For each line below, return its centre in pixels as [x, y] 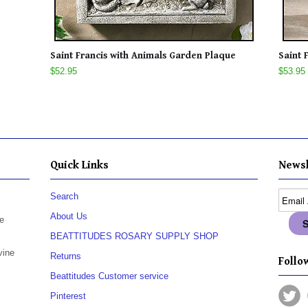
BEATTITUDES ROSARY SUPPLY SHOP [134, 236]
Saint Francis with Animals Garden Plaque [143, 56]
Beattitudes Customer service [109, 276]
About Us [69, 217]
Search [64, 197]
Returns [66, 256]
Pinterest [68, 296]
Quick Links [79, 166]
